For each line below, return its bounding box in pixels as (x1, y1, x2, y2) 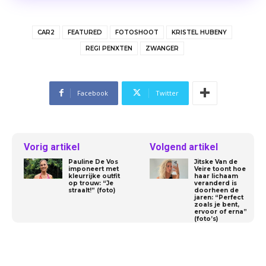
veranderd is (194, 179, 237, 187)
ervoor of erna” (194, 207, 248, 216)
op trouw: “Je (68, 179, 113, 187)
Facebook (77, 88, 108, 97)
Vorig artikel (24, 141, 80, 153)
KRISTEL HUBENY (171, 28, 227, 36)
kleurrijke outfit (68, 172, 120, 180)
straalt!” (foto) (68, 186, 115, 194)
